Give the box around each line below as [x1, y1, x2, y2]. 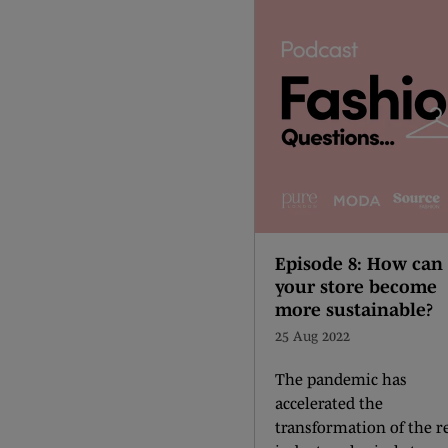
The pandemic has [275, 370, 407, 388]
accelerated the [275, 394, 383, 412]
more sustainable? [275, 300, 433, 320]
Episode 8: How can [275, 254, 443, 274]
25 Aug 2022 [275, 328, 350, 344]
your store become [275, 277, 437, 297]
